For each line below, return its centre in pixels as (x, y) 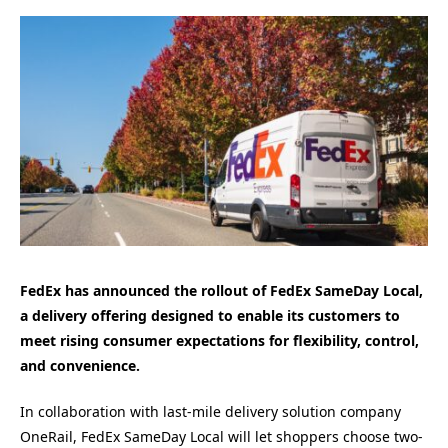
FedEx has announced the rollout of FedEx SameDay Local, (221, 290)
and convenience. (80, 365)
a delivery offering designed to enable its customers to (210, 315)
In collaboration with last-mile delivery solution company (210, 412)
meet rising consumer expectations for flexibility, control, (219, 340)
